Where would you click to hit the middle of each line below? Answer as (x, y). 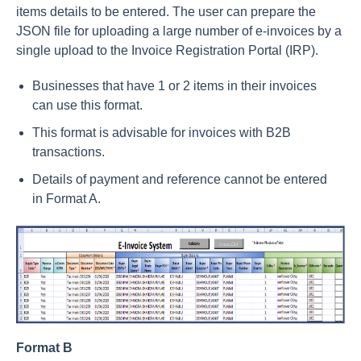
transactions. (68, 151)
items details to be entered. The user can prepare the (166, 11)
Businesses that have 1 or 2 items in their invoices (174, 85)
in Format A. (66, 198)
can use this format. (87, 105)
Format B (44, 347)
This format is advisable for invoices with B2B (162, 132)
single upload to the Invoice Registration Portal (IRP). (167, 50)
